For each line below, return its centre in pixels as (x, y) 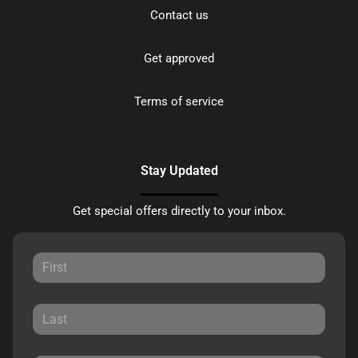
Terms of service (179, 102)
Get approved (179, 59)
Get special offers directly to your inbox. (179, 211)
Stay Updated (179, 171)
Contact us (179, 16)
